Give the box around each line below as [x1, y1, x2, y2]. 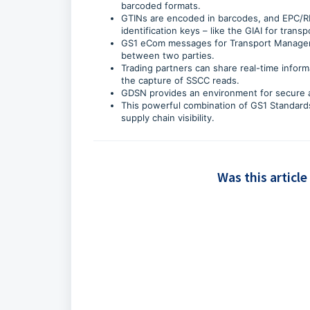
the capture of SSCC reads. [121, 75, 242, 86]
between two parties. [121, 50, 215, 61]
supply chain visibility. [121, 112, 217, 123]
